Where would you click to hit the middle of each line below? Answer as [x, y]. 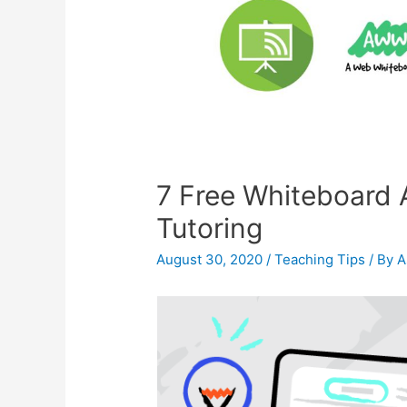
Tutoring [210, 228]
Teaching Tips [320, 260]
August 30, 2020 [210, 260]
